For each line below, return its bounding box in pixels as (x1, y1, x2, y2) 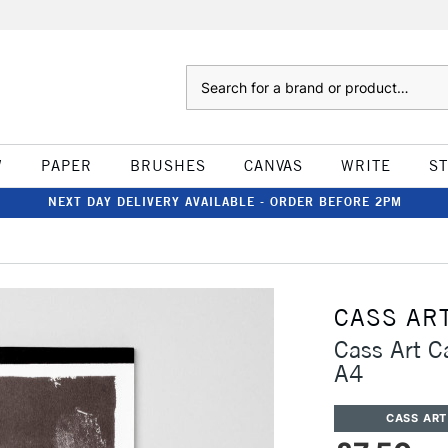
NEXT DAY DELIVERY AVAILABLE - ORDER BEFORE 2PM (48, 194, 402, 209)
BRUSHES (129, 156, 206, 175)
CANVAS (243, 156, 303, 175)
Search (185, 67, 226, 83)
